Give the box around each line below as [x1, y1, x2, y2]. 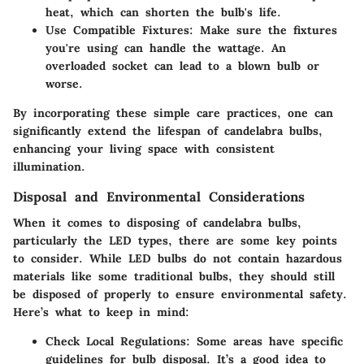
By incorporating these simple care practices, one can [13, 106, 333, 121]
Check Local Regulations [45, 334, 186, 349]
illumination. [13, 159, 85, 175]
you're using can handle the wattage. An [45, 41, 286, 56]
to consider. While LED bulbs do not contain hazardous [13, 251, 342, 266]
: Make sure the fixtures [189, 23, 337, 38]
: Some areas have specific [186, 334, 343, 349]
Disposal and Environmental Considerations [13, 188, 305, 206]
